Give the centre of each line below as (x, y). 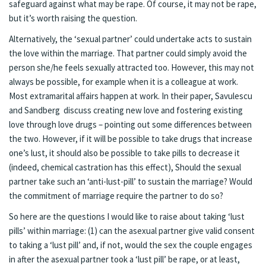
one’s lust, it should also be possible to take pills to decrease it (124, 153)
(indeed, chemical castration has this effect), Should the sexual (125, 167)
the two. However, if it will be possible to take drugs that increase (131, 138)
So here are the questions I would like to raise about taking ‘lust (127, 216)
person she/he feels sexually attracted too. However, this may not (132, 67)
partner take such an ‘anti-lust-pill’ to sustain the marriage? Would (131, 181)
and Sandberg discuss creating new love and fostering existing (126, 110)
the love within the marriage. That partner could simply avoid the (128, 53)
